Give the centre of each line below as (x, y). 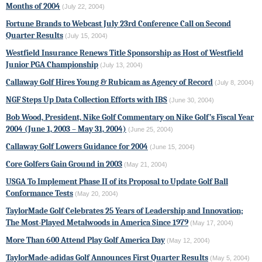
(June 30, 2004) (192, 100)
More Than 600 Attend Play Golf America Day (85, 240)
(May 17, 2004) (212, 223)
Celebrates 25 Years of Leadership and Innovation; (154, 211)
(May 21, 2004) (146, 164)
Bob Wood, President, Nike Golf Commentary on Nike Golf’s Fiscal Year (130, 117)
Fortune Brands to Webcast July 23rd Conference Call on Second (118, 23)
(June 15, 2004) (172, 146)
